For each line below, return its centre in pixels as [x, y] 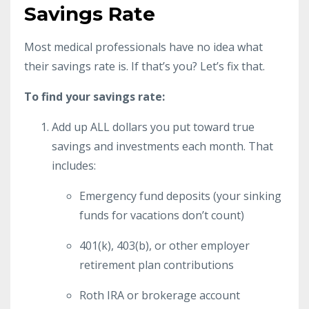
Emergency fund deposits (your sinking [180, 196]
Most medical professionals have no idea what [143, 47]
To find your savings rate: [94, 96]
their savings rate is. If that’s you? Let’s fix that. [144, 66]
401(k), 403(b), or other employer [165, 245]
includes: [74, 165]
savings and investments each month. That [162, 146]
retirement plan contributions [157, 265]
